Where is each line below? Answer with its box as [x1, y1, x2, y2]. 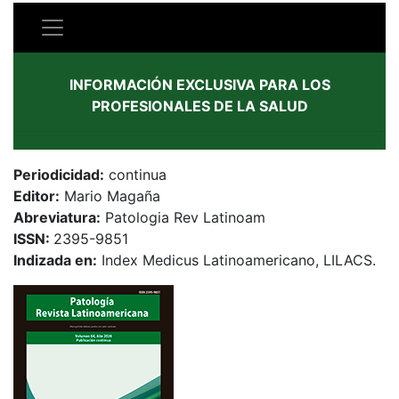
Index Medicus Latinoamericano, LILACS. [97, 250, 380, 269]
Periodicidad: [13, 165, 104, 183]
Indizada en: [13, 250, 97, 269]
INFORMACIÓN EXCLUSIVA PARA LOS [69, 75, 330, 94]
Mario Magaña [60, 186, 160, 205]
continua [104, 165, 167, 183]
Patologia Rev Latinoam [101, 208, 270, 226]
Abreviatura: [13, 208, 101, 226]
